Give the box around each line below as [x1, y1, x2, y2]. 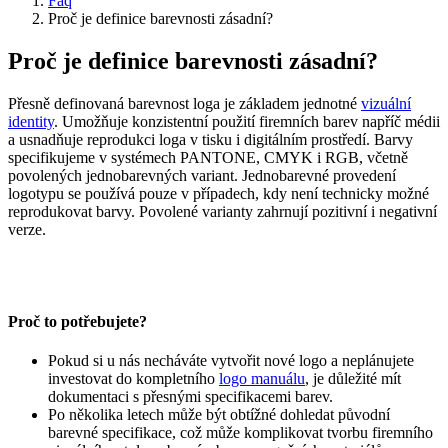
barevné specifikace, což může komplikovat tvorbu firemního [48, 423, 433, 441]
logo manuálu [219, 369, 305, 387]
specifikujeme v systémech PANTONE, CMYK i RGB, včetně [8, 149, 408, 167]
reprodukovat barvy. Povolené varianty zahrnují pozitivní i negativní [8, 203, 437, 221]
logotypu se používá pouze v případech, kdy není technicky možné [8, 185, 429, 203]
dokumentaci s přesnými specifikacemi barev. [48, 387, 333, 405]
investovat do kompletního [48, 369, 219, 387]
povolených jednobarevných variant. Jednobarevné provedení [8, 167, 396, 185]
